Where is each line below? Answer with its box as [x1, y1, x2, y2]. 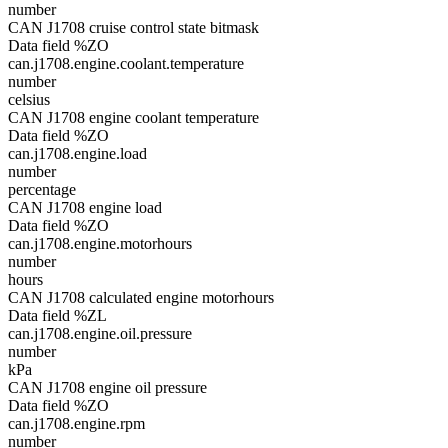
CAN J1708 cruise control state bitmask [8, 19, 259, 36]
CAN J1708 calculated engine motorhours [8, 289, 274, 306]
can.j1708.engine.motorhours [8, 235, 192, 252]
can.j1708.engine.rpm [8, 415, 145, 432]
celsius [8, 91, 50, 108]
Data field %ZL [8, 307, 107, 324]
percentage [8, 181, 76, 198]
